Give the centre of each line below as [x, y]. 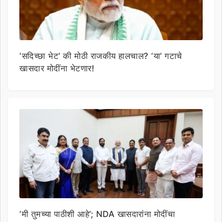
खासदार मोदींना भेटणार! [57, 68]
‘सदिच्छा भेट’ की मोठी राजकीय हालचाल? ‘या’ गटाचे [101, 56]
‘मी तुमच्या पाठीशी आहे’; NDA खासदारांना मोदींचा [97, 214]
